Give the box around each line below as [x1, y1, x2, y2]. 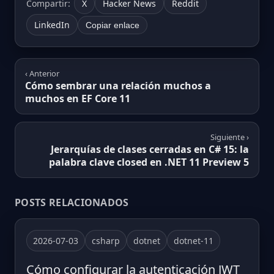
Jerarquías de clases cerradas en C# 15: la [51, 143, 249, 157]
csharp [92, 235, 120, 247]
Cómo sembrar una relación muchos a [25, 79, 211, 93]
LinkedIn [34, 19, 70, 31]
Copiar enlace [86, 20, 139, 30]
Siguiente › [210, 131, 249, 143]
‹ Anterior [25, 68, 59, 80]
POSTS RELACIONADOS [15, 196, 129, 210]
